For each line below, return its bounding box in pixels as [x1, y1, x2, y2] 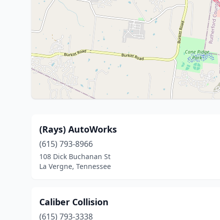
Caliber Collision [39, 196, 109, 208]
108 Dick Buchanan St [39, 152, 110, 161]
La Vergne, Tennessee [39, 162, 111, 171]
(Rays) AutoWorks [39, 123, 117, 135]
